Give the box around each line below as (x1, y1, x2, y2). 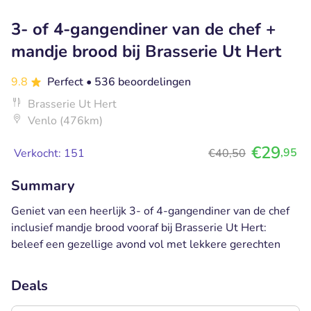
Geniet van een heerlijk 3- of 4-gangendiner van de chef (11, 203, 289, 219)
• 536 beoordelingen (86, 74, 191, 90)
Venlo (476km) (28, 112, 103, 128)
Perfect (47, 74, 86, 90)
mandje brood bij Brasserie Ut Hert (11, 40, 281, 62)
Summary (11, 176, 75, 195)
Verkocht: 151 (14, 145, 85, 161)
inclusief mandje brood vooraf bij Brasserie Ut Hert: (11, 219, 267, 235)
